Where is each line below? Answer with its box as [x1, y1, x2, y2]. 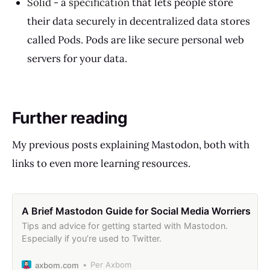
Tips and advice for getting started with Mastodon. [21, 220, 228, 231]
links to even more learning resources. [12, 157, 190, 171]
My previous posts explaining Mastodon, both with [12, 138, 250, 152]
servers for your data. [27, 51, 128, 65]
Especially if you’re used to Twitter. [21, 233, 162, 243]
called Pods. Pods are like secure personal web [27, 33, 245, 46]
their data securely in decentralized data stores [27, 14, 251, 28]
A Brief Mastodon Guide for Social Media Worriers [21, 204, 251, 217]
